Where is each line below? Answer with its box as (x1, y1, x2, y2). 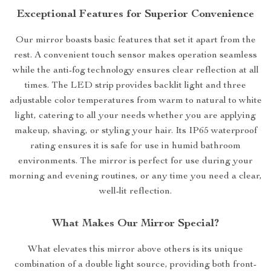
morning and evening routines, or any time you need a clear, (9, 172, 262, 182)
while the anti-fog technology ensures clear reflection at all (12, 66, 259, 76)
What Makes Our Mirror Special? (52, 218, 219, 230)
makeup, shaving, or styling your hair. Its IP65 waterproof (14, 126, 257, 137)
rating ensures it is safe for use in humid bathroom (30, 142, 241, 152)
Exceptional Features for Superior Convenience (17, 9, 254, 21)
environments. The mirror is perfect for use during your (18, 157, 253, 167)
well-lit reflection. (99, 187, 172, 197)
